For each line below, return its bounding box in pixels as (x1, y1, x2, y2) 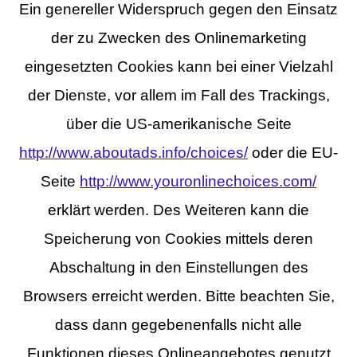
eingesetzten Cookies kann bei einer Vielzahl (24, 57, 333, 75)
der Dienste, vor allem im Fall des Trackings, (27, 86, 330, 104)
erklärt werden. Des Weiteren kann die (48, 201, 309, 218)
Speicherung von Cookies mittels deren (44, 229, 313, 247)
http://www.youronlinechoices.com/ (80, 172, 316, 190)
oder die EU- (248, 143, 338, 161)
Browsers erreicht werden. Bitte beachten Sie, (22, 287, 335, 304)
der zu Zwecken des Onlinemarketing (50, 29, 307, 46)
